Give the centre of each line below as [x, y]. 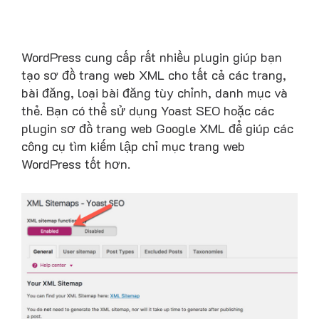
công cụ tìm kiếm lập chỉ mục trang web [133, 146]
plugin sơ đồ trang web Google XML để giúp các [157, 128]
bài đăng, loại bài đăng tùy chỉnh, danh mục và [155, 92]
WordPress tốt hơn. [76, 163]
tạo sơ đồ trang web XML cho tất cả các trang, [154, 74]
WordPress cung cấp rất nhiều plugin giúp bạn [152, 57]
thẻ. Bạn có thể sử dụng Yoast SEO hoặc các [148, 110]
